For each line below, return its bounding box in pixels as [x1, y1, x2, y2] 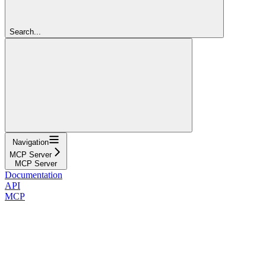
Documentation [5, 169, 62, 180]
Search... [9, 27, 41, 36]
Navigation [12, 137, 49, 147]
